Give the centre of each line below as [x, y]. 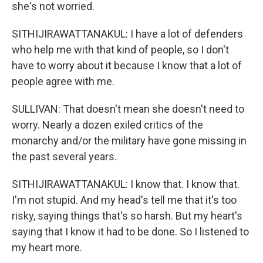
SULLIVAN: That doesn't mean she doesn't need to [128, 109]
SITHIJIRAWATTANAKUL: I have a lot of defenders [127, 34]
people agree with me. [63, 81]
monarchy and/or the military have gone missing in [129, 141]
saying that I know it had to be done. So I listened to [130, 232]
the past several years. [64, 156]
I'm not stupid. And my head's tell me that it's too [124, 200]
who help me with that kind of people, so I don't [120, 50]
